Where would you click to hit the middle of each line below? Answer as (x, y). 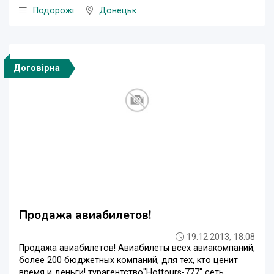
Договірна (37, 68)
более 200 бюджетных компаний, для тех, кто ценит (128, 260)
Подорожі (54, 10)
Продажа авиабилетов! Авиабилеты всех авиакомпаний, (137, 248)
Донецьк (118, 10)
